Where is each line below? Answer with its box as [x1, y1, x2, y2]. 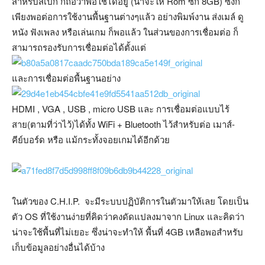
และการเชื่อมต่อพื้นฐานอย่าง [12, 72, 121, 84]
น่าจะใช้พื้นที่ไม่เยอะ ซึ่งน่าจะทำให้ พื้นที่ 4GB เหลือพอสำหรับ [12, 225, 243, 238]
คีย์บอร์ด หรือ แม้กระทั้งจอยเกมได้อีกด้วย [12, 133, 170, 146]
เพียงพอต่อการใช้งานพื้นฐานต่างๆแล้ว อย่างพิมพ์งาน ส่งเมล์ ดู [12, 10, 244, 22]
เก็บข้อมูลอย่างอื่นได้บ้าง [12, 241, 105, 253]
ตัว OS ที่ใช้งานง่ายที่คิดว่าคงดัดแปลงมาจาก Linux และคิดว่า [12, 210, 244, 222]
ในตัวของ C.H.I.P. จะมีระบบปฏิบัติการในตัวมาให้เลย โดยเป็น [12, 195, 248, 207]
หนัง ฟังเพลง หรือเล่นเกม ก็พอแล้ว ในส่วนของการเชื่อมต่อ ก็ [12, 25, 238, 38]
